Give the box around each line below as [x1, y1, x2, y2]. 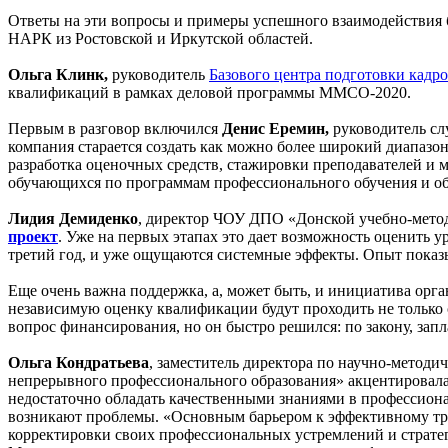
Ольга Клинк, [8, 65, 112, 83]
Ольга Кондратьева [8, 353, 149, 371]
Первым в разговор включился [8, 119, 222, 137]
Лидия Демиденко [8, 209, 138, 227]
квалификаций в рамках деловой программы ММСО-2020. [8, 83, 411, 101]
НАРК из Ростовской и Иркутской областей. [8, 29, 313, 47]
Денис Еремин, [222, 119, 333, 137]
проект [8, 227, 58, 245]
